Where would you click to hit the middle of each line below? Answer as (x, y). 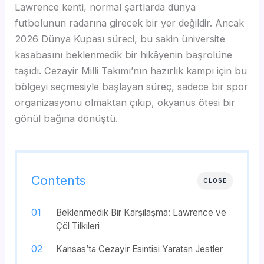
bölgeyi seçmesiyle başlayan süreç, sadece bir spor (132, 87)
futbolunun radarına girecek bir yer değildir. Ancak (130, 23)
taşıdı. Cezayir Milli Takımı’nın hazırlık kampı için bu (131, 71)
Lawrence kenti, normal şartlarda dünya (105, 7)
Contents (59, 181)
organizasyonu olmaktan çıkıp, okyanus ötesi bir (125, 103)
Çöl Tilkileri (77, 226)
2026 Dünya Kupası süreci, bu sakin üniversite (120, 39)
